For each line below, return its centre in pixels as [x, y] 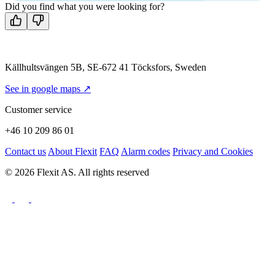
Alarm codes [145, 152]
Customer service [38, 110]
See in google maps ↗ [48, 89]
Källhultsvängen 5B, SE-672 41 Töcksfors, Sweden [106, 68]
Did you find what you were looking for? [85, 7]
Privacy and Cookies [213, 152]
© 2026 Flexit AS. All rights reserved [77, 172]
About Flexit [72, 152]
